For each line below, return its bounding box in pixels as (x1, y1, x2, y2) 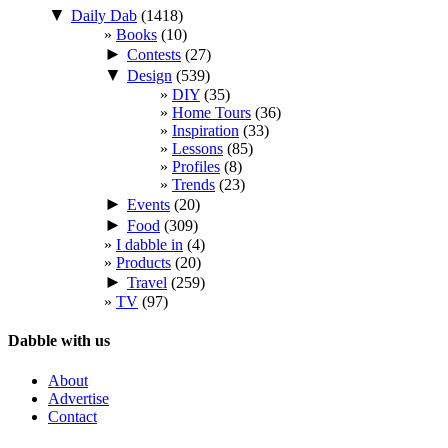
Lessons (172, 140, 223, 158)
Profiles (172, 158, 220, 176)
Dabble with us (8, 332, 110, 350)
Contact (48, 407, 97, 425)
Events (127, 196, 170, 214)
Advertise (48, 389, 109, 407)
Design (127, 67, 172, 85)
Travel (127, 274, 167, 292)
